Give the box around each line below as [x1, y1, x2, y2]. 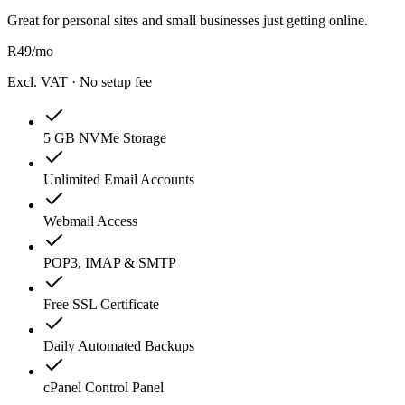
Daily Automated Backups [43, 338, 194, 354]
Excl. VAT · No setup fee [7, 74, 152, 90]
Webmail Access [43, 213, 137, 230]
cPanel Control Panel [43, 380, 164, 396]
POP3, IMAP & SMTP [43, 255, 176, 271]
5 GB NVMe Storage [43, 130, 166, 146]
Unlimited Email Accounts [43, 172, 194, 188]
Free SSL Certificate [43, 297, 159, 313]
